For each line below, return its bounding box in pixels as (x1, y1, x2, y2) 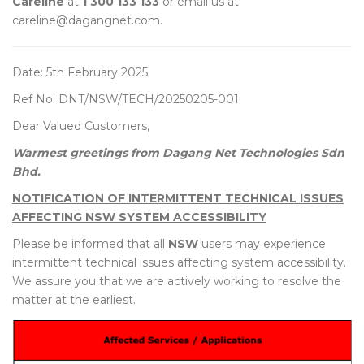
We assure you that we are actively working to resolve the (12, 274, 341, 288)
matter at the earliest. (12, 292, 136, 307)
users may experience (198, 236, 326, 251)
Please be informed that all (12, 236, 168, 251)
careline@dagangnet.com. (12, 13, 162, 28)
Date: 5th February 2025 (12, 65, 148, 80)
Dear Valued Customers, (12, 119, 149, 133)
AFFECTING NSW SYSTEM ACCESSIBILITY (12, 210, 266, 224)
